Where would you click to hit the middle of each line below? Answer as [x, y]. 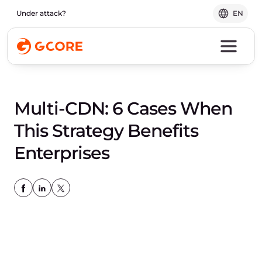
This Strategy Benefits [106, 131]
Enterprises [62, 153]
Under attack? [41, 13]
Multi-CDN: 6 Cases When [123, 108]
